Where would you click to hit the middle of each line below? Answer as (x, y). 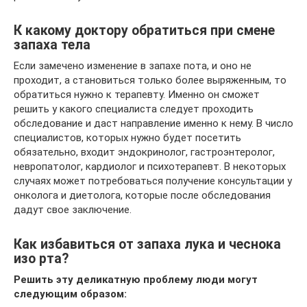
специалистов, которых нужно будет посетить (127, 138)
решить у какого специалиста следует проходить (134, 109)
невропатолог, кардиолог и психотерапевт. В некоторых (150, 167)
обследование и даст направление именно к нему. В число (153, 123)
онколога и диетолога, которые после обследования (142, 195)
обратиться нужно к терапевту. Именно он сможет (137, 95)
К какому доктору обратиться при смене (144, 31)
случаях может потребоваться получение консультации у (153, 181)
